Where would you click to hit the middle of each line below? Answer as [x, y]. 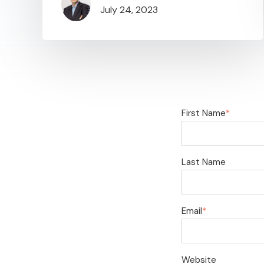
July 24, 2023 [129, 10]
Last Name [204, 162]
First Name [204, 113]
